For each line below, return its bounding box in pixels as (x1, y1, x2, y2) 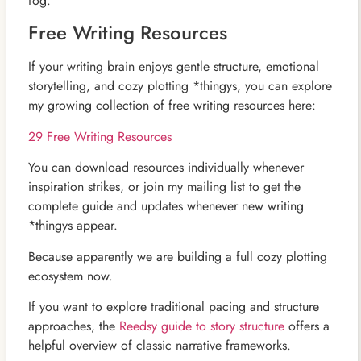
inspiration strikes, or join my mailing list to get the (27, 177, 301, 197)
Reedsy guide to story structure (118, 316, 284, 335)
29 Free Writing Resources (27, 127, 172, 146)
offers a (284, 316, 330, 335)
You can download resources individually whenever (27, 158, 304, 177)
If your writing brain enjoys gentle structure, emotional (27, 57, 319, 77)
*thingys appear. (27, 216, 118, 235)
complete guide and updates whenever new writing (27, 197, 304, 216)
